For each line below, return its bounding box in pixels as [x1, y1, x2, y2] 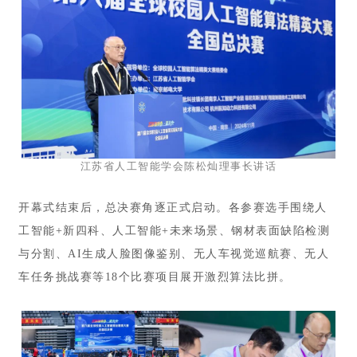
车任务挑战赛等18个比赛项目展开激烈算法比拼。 [18, 271, 292, 284]
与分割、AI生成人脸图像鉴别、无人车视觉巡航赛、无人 [18, 248, 329, 261]
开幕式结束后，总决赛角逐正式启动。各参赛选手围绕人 [18, 202, 328, 214]
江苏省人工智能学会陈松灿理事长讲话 [80, 160, 277, 173]
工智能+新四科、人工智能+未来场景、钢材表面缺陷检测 [18, 225, 330, 237]
